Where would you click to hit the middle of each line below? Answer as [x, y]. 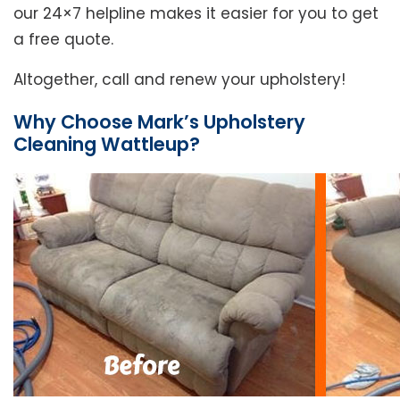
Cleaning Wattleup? [107, 145]
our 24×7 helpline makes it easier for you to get [196, 14]
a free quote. [63, 40]
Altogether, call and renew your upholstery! [179, 80]
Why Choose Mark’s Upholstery [159, 122]
